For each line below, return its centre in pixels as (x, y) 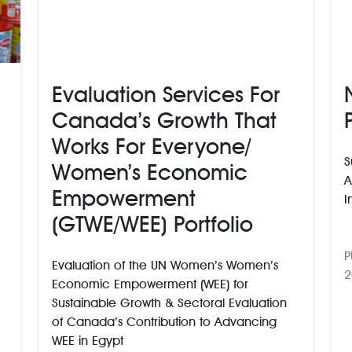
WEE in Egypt (88, 340)
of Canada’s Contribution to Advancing (164, 321)
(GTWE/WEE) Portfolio (152, 224)
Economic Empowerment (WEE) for (150, 284)
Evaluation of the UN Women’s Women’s (165, 265)
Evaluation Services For (166, 94)
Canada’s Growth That (164, 120)
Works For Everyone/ (152, 146)
